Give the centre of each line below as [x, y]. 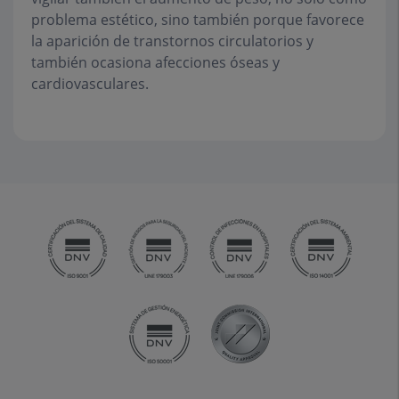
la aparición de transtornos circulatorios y [172, 41]
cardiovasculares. [90, 84]
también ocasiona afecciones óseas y [155, 62]
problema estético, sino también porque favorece [198, 20]
